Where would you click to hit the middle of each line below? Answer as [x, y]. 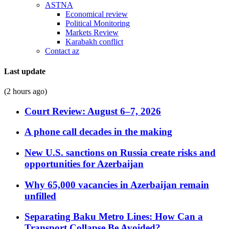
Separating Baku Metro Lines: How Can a [114, 217]
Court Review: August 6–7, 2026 [93, 111]
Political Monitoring [98, 24]
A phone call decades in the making [98, 132]
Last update [25, 71]
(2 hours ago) [26, 91]
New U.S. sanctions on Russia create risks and [120, 153]
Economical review [97, 14]
